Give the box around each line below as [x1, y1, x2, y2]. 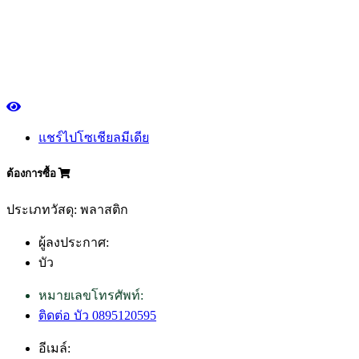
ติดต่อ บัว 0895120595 [38, 309, 156, 323]
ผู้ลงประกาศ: [38, 236, 109, 250]
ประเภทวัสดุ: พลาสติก [6, 203, 128, 217]
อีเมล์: [38, 341, 71, 356]
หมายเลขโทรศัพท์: [38, 288, 143, 303]
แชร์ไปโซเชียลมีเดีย [38, 131, 149, 145]
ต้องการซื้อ [6, 167, 58, 180]
